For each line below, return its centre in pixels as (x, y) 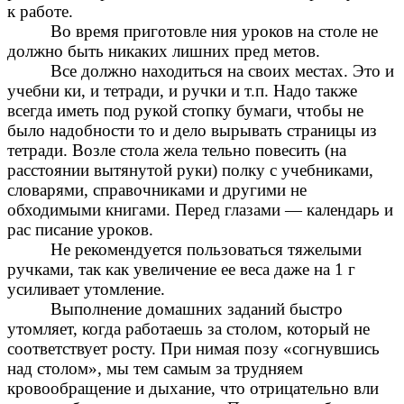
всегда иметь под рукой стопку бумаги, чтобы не (185, 111)
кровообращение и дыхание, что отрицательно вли (193, 389)
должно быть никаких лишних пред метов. (164, 51)
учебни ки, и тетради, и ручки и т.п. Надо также (182, 91)
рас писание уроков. (80, 230)
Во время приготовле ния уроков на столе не (214, 32)
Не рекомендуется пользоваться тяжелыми (206, 250)
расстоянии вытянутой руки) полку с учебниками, (190, 170)
